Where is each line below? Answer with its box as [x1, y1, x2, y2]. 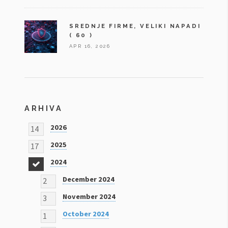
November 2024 [63, 192, 116, 202]
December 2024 [63, 175, 115, 184]
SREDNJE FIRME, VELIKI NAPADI [69, 22, 201, 30]
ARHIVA [24, 104, 63, 113]
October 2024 [63, 209, 109, 219]
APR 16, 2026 [69, 43, 111, 49]
